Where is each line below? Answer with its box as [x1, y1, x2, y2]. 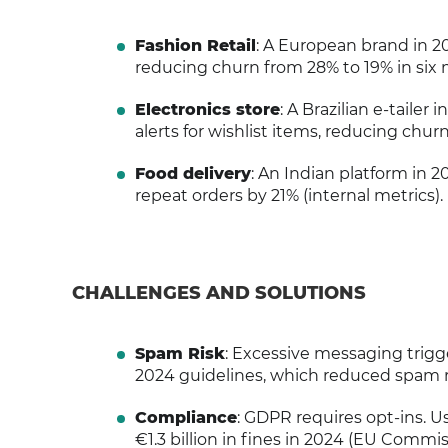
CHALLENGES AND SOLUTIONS [72, 282, 366, 304]
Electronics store [134, 100, 280, 119]
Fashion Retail [134, 36, 256, 55]
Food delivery [134, 164, 251, 183]
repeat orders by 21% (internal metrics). [134, 186, 443, 205]
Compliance [134, 408, 237, 427]
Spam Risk [134, 344, 225, 363]
